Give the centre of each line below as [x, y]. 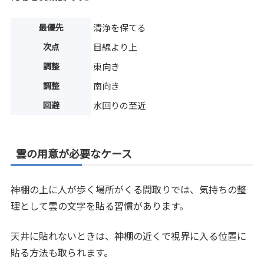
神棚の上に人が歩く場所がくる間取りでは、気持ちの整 [129, 189]
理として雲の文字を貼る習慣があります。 [100, 206]
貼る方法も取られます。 [62, 252]
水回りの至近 [120, 105]
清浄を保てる [120, 28]
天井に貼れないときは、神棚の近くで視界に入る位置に [129, 235]
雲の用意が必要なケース [74, 154]
